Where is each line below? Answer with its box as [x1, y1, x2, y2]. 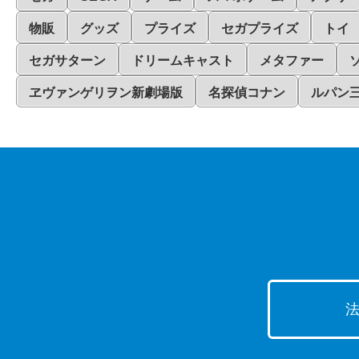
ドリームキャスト [131, 54, 234, 68]
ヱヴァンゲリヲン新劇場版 [29, 86, 183, 100]
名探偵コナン [208, 86, 285, 100]
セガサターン [29, 54, 106, 68]
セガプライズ [221, 22, 298, 36]
